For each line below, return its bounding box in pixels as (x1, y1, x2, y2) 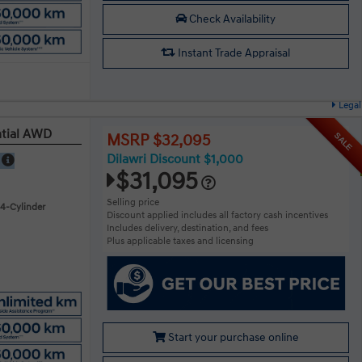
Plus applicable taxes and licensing (106, 234, 254, 247)
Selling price (106, 196, 159, 208)
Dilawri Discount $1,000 (106, 150, 243, 167)
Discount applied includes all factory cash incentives (106, 208, 328, 221)
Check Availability (187, 12, 276, 27)
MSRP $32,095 (106, 130, 211, 150)
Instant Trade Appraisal (175, 46, 291, 61)
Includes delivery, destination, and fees (106, 221, 268, 234)
